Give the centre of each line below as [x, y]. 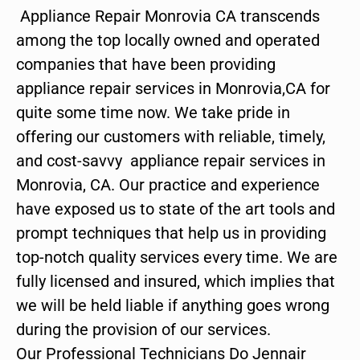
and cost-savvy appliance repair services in [171, 160]
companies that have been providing [148, 64]
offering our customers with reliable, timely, [171, 136]
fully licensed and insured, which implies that [176, 281]
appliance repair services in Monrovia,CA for [173, 88]
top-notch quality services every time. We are [177, 257]
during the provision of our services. [143, 329]
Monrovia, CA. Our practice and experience [168, 184]
